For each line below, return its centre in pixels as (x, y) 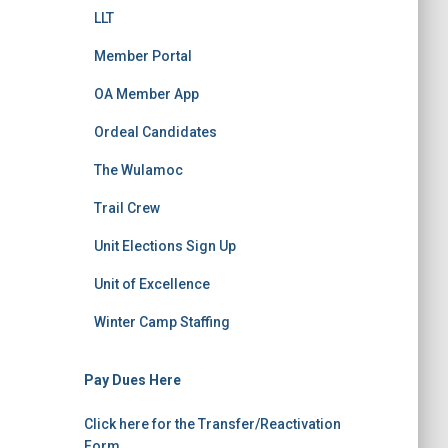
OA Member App (146, 94)
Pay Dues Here (132, 380)
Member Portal (142, 56)
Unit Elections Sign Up (164, 246)
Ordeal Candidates (155, 132)
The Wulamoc (138, 170)
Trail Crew (126, 208)
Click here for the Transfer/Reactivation (212, 424)
